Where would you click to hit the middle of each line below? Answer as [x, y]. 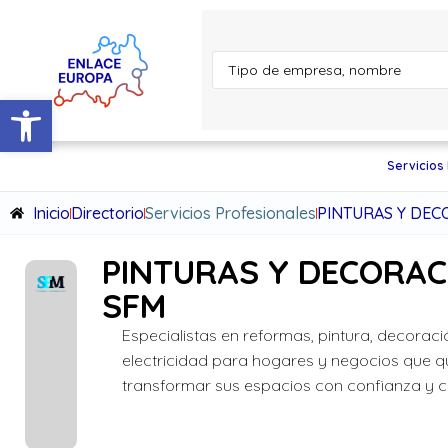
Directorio [107, 213]
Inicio [51, 213]
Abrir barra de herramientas [108, 109]
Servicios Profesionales [230, 213]
